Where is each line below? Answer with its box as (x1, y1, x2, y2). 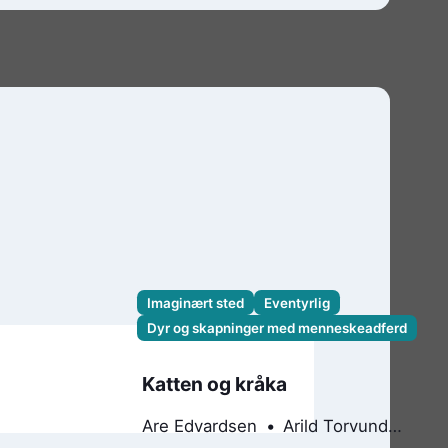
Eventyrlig (263, 294, 330, 311)
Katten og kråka (142, 372, 288, 397)
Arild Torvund (283, 415, 389, 436)
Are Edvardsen (142, 415, 258, 436)
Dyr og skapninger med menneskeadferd (146, 320, 407, 337)
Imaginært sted (146, 294, 244, 311)
